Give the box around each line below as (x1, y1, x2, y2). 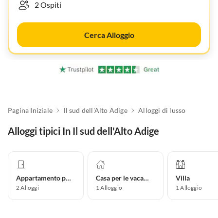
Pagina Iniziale (8, 106, 53, 115)
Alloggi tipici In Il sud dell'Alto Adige (8, 125, 159, 137)
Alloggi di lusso (138, 106, 186, 115)
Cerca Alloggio (84, 30, 134, 39)
